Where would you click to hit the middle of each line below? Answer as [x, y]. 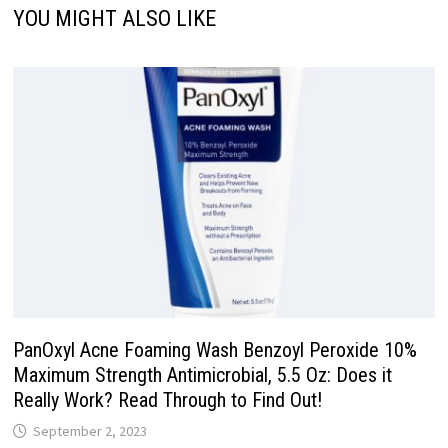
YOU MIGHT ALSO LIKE [114, 18]
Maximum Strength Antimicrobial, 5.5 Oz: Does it [202, 375]
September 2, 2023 [89, 431]
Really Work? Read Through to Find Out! [167, 400]
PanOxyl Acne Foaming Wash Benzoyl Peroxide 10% [214, 350]
